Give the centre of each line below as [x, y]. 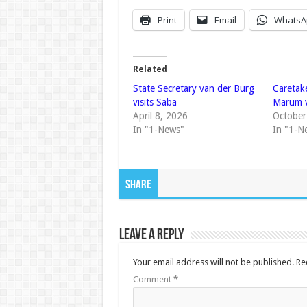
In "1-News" [158, 130]
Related [150, 70]
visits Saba [155, 102]
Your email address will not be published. [213, 262]
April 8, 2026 [160, 116]
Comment [153, 280]
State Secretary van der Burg [193, 89]
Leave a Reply [151, 236]
